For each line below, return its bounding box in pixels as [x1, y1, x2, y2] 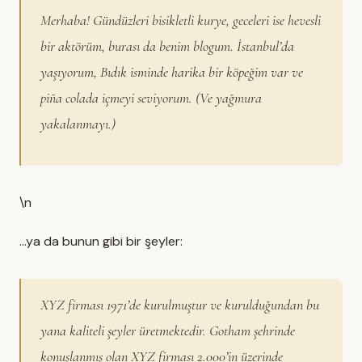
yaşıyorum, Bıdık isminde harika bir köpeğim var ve [40, 63, 303, 81]
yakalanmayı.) [40, 115, 116, 133]
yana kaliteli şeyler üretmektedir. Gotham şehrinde [40, 322, 295, 339]
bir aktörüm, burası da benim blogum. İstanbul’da [40, 37, 294, 55]
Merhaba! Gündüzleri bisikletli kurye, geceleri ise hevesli [40, 11, 321, 29]
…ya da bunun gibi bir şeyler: [19, 233, 183, 250]
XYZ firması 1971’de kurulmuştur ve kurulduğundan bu [40, 296, 319, 314]
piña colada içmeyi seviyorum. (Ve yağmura [40, 89, 262, 107]
